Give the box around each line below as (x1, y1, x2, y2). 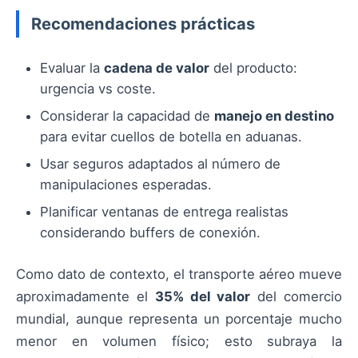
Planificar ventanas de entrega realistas (40, 203, 288, 220)
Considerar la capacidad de (40, 107, 214, 124)
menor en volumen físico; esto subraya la (16, 332, 342, 349)
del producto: (209, 59, 297, 76)
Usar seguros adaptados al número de (40, 155, 280, 172)
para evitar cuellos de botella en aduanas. (40, 128, 302, 145)
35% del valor (154, 288, 251, 304)
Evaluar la (40, 59, 104, 76)
